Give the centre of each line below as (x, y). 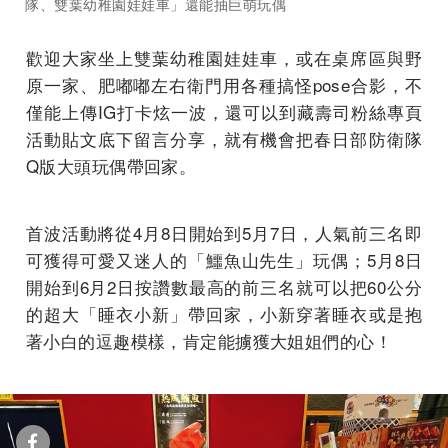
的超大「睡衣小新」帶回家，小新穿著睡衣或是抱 (224, 313)
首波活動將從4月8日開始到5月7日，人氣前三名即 (224, 232)
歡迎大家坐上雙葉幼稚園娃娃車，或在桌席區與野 (224, 57)
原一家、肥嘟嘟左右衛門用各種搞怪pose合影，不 (224, 84)
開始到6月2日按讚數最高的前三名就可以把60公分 (224, 286)
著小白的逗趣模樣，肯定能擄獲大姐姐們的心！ (209, 340)
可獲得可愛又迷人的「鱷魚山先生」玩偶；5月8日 (224, 259)
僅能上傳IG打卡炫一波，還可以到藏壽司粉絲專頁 (224, 111)
